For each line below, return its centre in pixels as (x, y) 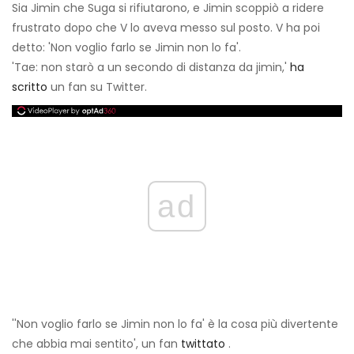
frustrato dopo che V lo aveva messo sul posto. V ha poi (166, 28)
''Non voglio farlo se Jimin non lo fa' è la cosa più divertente (175, 324)
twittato (203, 344)
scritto (30, 87)
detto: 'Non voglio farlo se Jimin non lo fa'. (126, 48)
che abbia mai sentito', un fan (96, 344)
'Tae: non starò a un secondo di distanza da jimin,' (151, 68)
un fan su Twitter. (97, 87)
